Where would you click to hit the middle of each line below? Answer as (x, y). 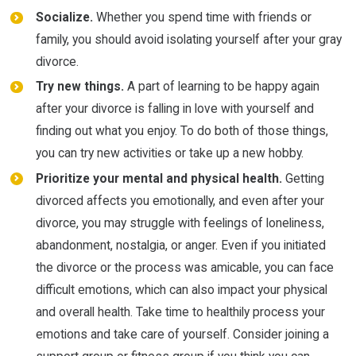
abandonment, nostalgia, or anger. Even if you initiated (180, 245)
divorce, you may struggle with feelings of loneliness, (180, 222)
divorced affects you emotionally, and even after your (180, 200)
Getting (303, 178)
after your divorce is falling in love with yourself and (174, 109)
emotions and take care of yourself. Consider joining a (182, 334)
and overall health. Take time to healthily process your (180, 311)
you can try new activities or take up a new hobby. (169, 153)
